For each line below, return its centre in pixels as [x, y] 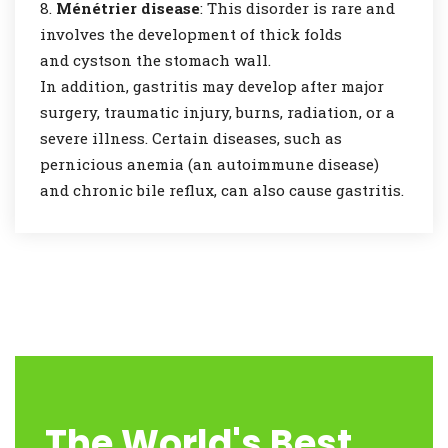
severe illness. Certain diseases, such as [191, 138]
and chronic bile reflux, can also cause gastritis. [222, 190]
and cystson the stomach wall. [155, 60]
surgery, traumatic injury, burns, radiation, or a [217, 112]
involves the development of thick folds [191, 34]
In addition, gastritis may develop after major [212, 86]
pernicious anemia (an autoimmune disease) [209, 164]
